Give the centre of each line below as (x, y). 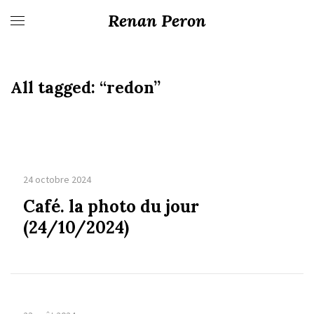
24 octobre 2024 (57, 180)
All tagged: (55, 87)
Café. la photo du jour (111, 207)
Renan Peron (157, 21)
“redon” (130, 87)
